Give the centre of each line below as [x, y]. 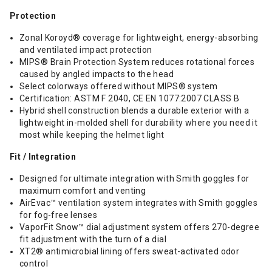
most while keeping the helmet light [92, 135]
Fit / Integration [43, 157]
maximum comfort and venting [83, 191]
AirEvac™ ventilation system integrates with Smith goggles [138, 203]
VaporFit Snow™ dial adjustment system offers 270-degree [140, 227]
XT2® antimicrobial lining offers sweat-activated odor [130, 251]
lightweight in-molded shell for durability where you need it [139, 123]
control [34, 263]
